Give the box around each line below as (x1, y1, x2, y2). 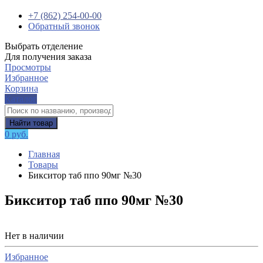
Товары (28, 160, 58, 170)
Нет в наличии (5, 230, 64, 241)
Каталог (5, 94, 37, 104)
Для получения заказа (5, 52, 92, 62)
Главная (28, 149, 60, 159)
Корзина (5, 83, 38, 93)
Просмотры (5, 62, 51, 72)
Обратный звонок (28, 21, 100, 31)
